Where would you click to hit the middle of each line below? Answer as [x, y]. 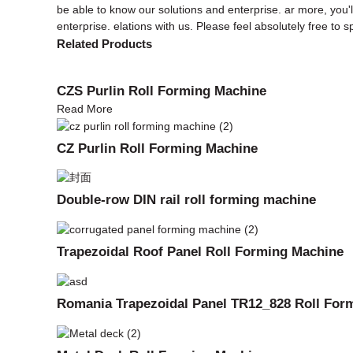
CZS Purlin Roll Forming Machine [162, 90]
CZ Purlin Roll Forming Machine [157, 148]
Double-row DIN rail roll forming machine [186, 200]
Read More [85, 108]
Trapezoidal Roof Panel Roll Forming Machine [200, 252]
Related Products [104, 43]
